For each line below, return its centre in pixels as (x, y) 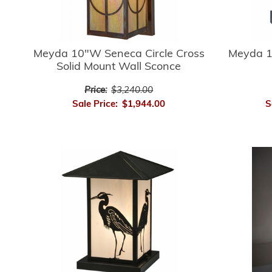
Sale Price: (95, 104)
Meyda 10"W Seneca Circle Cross (119, 54)
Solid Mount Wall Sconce (119, 67)
